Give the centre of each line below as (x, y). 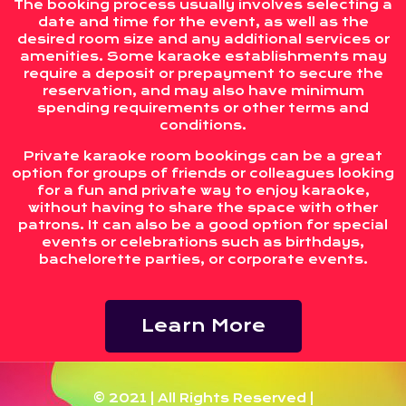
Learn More (203, 325)
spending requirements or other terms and (203, 107)
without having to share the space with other (203, 207)
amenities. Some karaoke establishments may (203, 56)
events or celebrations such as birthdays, (203, 242)
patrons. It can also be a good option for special (203, 224)
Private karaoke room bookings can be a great (203, 155)
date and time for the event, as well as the (203, 21)
